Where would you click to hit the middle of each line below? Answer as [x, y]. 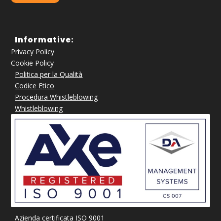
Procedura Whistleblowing [56, 97]
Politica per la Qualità [49, 74]
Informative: [46, 40]
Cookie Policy [33, 63]
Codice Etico [35, 86]
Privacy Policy [33, 52]
